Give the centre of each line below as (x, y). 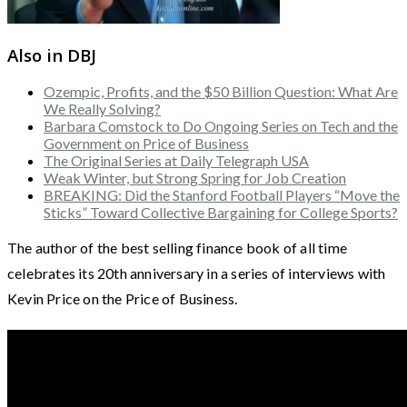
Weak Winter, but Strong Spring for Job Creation (195, 178)
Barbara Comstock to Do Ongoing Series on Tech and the (221, 126)
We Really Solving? (102, 109)
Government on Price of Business (146, 144)
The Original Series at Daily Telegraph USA (176, 161)
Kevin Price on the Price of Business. (123, 299)
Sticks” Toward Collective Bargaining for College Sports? (221, 213)
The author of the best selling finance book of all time (178, 248)
